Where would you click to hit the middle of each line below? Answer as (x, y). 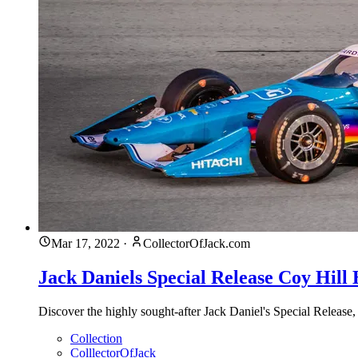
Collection (96, 338)
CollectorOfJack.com (197, 243)
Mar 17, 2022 (86, 243)
